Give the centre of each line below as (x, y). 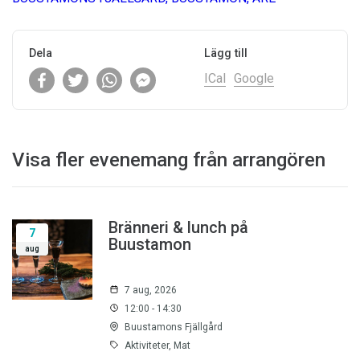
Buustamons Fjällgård (174, 327)
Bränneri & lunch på (178, 228)
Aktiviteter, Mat (157, 346)
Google (254, 79)
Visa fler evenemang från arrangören (169, 160)
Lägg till (226, 53)
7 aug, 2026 (151, 290)
